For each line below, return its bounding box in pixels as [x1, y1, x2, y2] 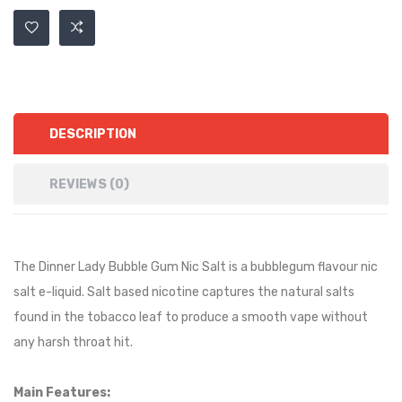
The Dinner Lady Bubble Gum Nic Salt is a [13, 259, 248, 275]
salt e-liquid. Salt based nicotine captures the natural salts [13, 284, 354, 300]
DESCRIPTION [49, 127, 136, 142]
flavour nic [315, 259, 378, 275]
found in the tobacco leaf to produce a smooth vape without [13, 310, 368, 325]
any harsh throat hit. [13, 335, 133, 350]
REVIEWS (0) [49, 177, 129, 192]
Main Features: [13, 385, 110, 400]
